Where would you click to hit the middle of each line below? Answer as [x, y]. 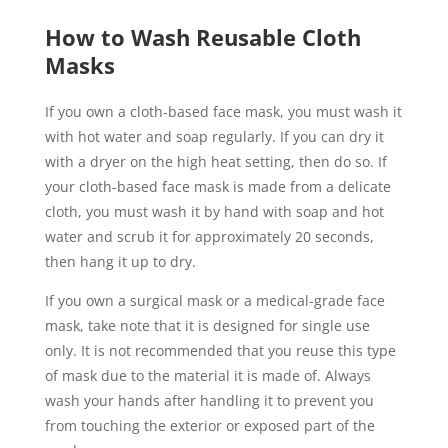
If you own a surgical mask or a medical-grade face [214, 300]
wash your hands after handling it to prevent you [209, 400]
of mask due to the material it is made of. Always [207, 375]
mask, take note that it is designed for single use [207, 325]
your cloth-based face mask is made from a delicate [217, 186]
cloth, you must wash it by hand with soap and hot [214, 211]
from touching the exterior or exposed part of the [209, 425]
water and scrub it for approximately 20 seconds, [209, 236]
